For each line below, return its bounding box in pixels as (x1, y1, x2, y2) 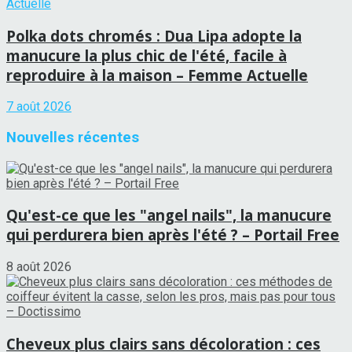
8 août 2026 (6, 259, 71, 275)
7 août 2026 (6, 99, 71, 115)
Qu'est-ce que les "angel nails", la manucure (6, 205, 332, 225)
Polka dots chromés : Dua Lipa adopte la (6, 25, 302, 46)
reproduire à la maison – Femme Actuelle (6, 64, 308, 85)
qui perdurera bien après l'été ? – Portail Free (6, 225, 339, 245)
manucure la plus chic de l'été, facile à (6, 45, 287, 65)
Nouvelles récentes (6, 128, 139, 146)
